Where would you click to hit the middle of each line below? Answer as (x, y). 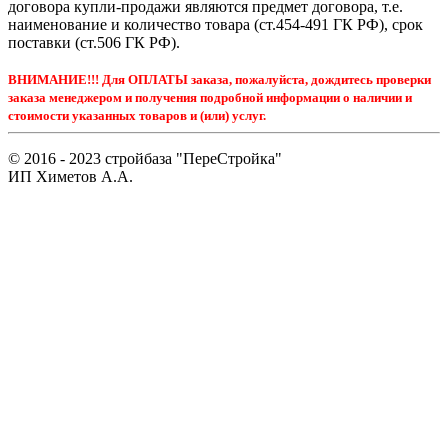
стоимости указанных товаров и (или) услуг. (137, 115)
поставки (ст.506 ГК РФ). (94, 42)
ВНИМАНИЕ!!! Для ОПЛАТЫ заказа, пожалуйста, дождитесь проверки (219, 79)
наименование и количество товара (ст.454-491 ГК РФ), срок (215, 24)
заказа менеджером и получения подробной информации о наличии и (210, 97)
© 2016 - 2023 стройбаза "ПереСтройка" (145, 158)
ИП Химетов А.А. (70, 176)
